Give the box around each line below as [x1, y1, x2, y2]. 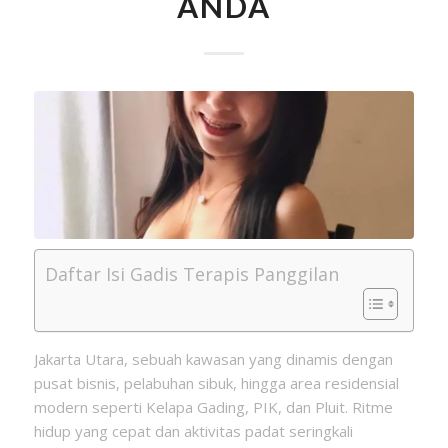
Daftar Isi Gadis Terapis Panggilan [44, 261, 339, 286]
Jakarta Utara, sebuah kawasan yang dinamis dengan [33, 348, 393, 369]
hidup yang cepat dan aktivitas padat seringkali [33, 420, 353, 441]
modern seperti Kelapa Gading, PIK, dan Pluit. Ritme [33, 396, 393, 417]
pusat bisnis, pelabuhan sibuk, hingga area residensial [33, 372, 399, 393]
